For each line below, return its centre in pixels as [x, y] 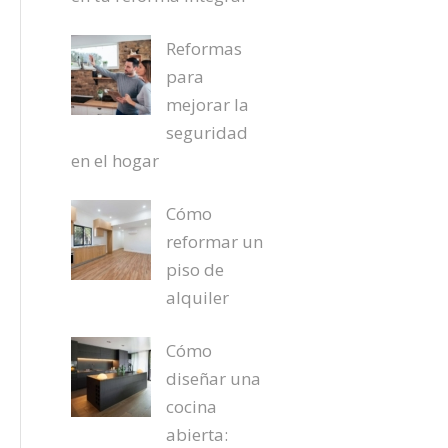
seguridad [206, 132]
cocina [191, 406]
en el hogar [114, 160]
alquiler [197, 297]
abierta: [196, 434]
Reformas [203, 48]
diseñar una [213, 378]
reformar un [214, 241]
